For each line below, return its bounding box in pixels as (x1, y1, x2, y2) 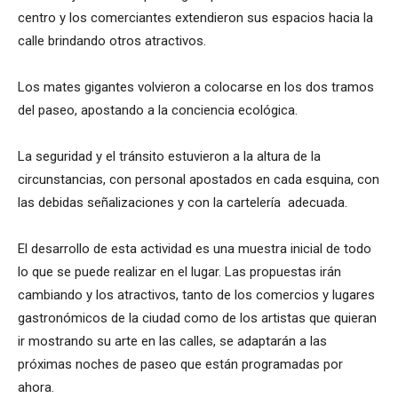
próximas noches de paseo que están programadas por (18, 356, 343, 373)
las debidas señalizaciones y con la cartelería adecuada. (18, 195, 347, 211)
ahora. (18, 379, 54, 396)
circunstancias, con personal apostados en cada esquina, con (18, 171, 379, 188)
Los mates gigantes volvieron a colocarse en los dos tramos (18, 79, 374, 96)
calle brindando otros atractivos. (18, 33, 206, 50)
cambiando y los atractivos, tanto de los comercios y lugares (18, 287, 375, 304)
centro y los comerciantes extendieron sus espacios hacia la (18, 10, 373, 27)
